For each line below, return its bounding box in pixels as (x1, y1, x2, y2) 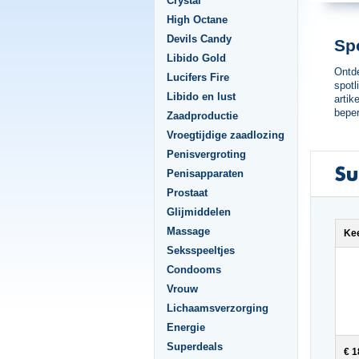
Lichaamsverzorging (167, 302, 268, 314)
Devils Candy (167, 33, 232, 45)
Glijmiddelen (167, 206, 231, 218)
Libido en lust (167, 91, 236, 103)
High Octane (167, 14, 228, 26)
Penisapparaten (167, 167, 244, 179)
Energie (167, 321, 205, 333)
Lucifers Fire (167, 71, 229, 83)
